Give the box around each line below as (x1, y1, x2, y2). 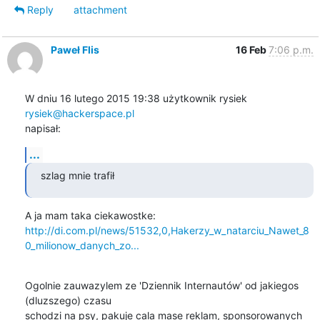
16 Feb (235, 43, 269, 56)
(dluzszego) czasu (24, 294, 111, 306)
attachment (73, 3, 127, 16)
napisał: (24, 121, 61, 134)
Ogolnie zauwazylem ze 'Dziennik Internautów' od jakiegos (24, 279, 299, 291)
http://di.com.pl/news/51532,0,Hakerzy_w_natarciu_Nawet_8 (24, 224, 309, 236)
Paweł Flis (50, 43, 99, 56)
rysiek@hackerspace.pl (24, 106, 134, 119)
